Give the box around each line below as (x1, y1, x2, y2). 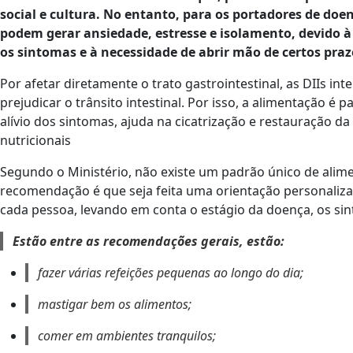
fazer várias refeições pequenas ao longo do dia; (38, 263, 303, 281)
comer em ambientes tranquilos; (38, 326, 216, 344)
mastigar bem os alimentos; (38, 295, 191, 313)
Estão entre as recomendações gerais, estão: (13, 232, 284, 250)
